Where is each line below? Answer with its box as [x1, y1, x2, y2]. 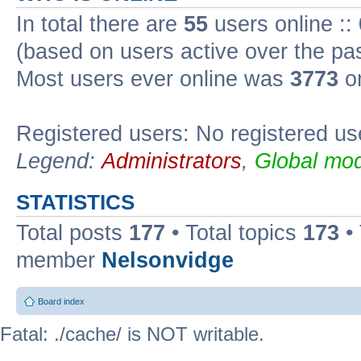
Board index [38, 297, 85, 306]
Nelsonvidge [102, 247, 234, 272]
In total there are [16, 11, 184, 36]
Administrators [102, 148, 242, 173]
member [16, 247, 102, 272]
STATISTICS [16, 190, 135, 214]
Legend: [16, 148, 102, 173]
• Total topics [165, 220, 303, 245]
